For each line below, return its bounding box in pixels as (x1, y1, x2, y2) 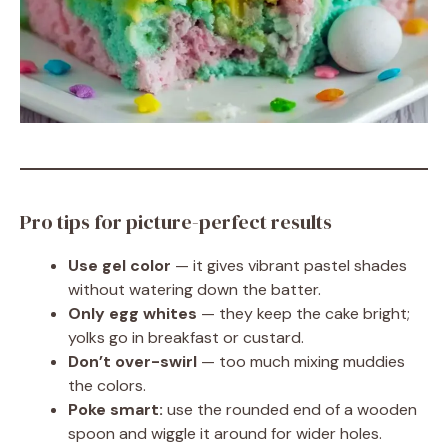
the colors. (68, 375, 146, 396)
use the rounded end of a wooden (163, 399, 417, 420)
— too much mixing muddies (197, 351, 405, 372)
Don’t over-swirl (68, 351, 197, 372)
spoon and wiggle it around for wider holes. (68, 423, 382, 444)
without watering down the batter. (68, 279, 321, 300)
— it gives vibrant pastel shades (171, 255, 407, 276)
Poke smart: (68, 399, 163, 420)
